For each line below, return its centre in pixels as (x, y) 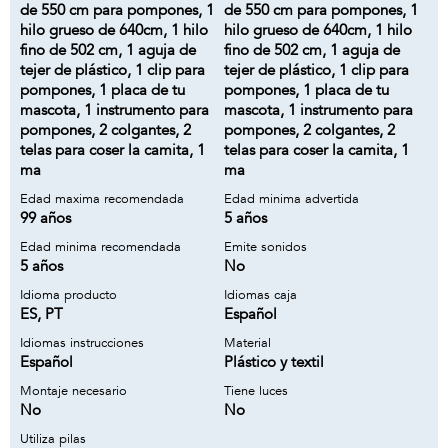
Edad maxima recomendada (102, 199)
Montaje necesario (73, 391)
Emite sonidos (265, 247)
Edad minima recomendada (100, 247)
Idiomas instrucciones (82, 343)
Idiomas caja (260, 295)
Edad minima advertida (291, 199)
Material (247, 343)
